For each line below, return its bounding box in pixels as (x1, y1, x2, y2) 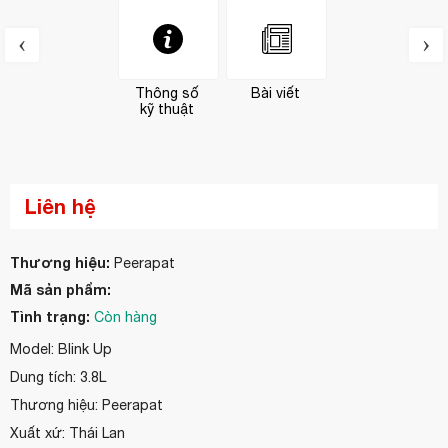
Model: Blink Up (10, 341, 112, 358)
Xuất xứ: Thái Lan (10, 425, 125, 442)
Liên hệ (25, 194, 96, 219)
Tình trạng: (10, 308, 90, 326)
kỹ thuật (140, 101, 195, 118)
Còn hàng (94, 309, 157, 326)
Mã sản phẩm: (10, 281, 111, 299)
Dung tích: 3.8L (10, 369, 106, 386)
